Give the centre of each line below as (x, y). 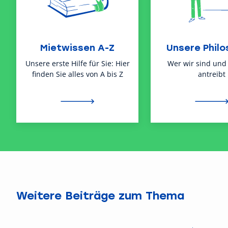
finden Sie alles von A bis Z (77, 74)
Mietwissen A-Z (77, 48)
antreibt (212, 74)
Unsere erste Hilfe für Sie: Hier (77, 64)
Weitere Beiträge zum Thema (100, 195)
